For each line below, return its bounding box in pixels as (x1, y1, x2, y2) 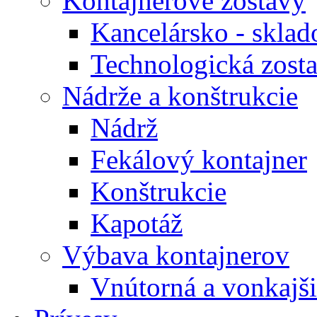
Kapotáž (91, 208, 183, 238)
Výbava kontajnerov (62, 240, 289, 270)
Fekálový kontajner (91, 144, 307, 175)
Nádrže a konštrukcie (62, 81, 298, 111)
